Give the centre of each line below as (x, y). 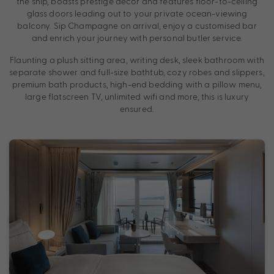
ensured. (137, 108)
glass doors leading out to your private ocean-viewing (137, 13)
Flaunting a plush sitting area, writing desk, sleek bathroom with (137, 59)
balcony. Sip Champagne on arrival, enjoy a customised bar (137, 25)
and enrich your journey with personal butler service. (137, 37)
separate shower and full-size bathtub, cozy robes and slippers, (137, 72)
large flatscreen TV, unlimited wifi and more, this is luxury (137, 96)
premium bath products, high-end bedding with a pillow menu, (137, 84)
